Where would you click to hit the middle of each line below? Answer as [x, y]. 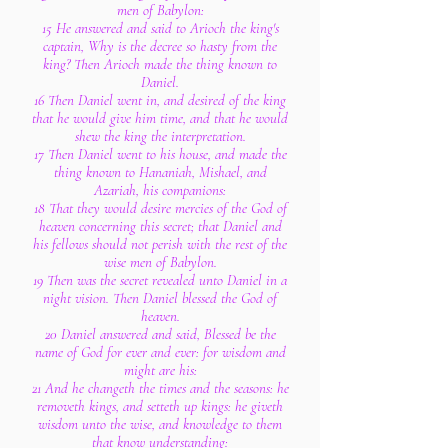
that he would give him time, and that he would [160, 118]
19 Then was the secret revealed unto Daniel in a [160, 280]
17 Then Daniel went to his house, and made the [160, 154]
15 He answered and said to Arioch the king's [160, 28]
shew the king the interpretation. [160, 136]
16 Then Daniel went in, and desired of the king [160, 100]
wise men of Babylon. [160, 262]
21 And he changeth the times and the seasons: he [160, 388]
